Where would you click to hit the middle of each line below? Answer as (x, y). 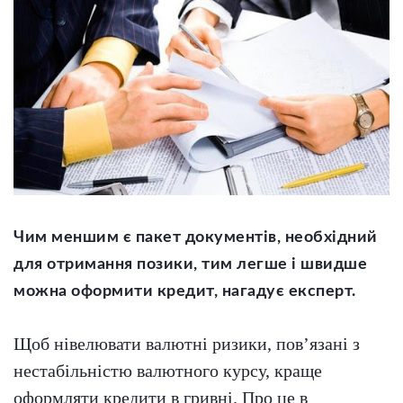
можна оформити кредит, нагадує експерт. (185, 292)
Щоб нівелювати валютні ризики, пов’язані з (187, 344)
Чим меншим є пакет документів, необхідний (196, 238)
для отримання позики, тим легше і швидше (190, 265)
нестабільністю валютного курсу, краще (168, 371)
